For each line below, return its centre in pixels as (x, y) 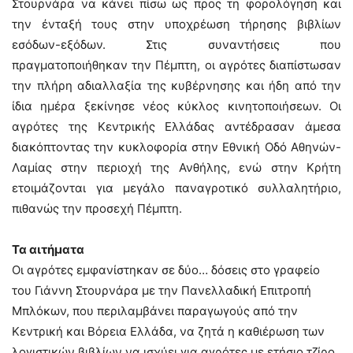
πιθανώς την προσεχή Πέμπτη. (97, 208)
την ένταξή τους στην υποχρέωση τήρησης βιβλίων (176, 24)
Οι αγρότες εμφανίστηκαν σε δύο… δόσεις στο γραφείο (166, 270)
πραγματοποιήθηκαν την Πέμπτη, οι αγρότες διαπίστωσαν (176, 65)
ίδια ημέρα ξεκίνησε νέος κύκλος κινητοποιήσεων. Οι (176, 106)
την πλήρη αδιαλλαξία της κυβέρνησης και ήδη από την (176, 85)
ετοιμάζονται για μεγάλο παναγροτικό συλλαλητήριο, (176, 188)
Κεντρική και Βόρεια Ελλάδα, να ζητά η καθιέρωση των (168, 331)
